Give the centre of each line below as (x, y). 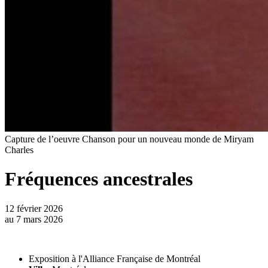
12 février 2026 (34, 208)
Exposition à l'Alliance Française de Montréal (115, 258)
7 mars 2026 (38, 219)
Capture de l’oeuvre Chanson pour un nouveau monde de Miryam (129, 139)
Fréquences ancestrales (99, 179)
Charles (19, 150)
